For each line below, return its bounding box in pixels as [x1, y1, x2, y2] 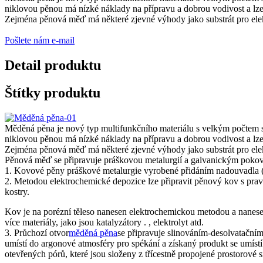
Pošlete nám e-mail [5, 35, 75, 45]
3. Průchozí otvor [5, 227, 69, 238]
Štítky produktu [5, 85, 100, 100]
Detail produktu [5, 57, 101, 73]
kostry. [5, 186, 29, 197]
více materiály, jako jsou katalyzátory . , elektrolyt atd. [5, 217, 204, 227]
